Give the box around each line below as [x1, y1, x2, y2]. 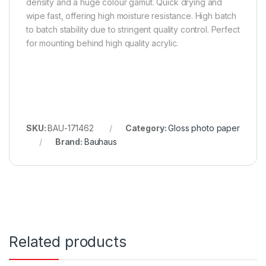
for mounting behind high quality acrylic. [26, 37, 179, 48]
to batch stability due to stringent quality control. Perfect [26, 24, 240, 34]
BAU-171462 [47, 122, 94, 133]
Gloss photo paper [168, 122, 240, 133]
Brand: [55, 136, 84, 147]
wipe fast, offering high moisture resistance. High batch [26, 10, 237, 21]
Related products [9, 232, 126, 251]
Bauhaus [84, 136, 117, 147]
